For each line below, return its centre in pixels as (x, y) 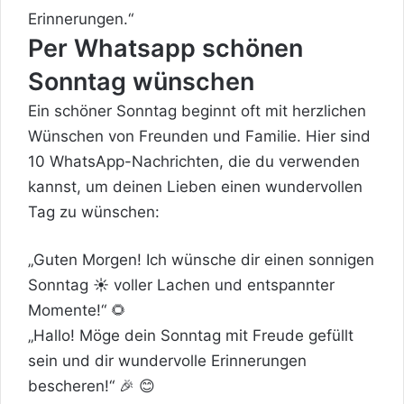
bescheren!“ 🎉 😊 (92, 386)
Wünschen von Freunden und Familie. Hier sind (199, 136)
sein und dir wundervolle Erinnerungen (167, 360)
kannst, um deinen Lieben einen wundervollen (195, 186)
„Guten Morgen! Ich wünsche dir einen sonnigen (201, 259)
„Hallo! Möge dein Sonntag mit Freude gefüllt (191, 335)
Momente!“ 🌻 (77, 310)
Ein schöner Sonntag (102, 110)
